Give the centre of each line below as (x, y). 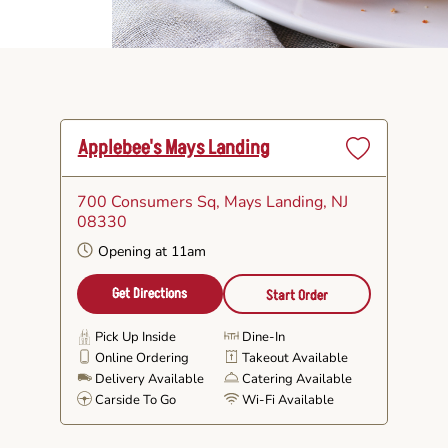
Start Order (297, 295)
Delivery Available (149, 379)
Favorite (370, 209)
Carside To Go (135, 400)
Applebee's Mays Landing (173, 148)
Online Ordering (141, 358)
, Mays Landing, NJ (281, 202)
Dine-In (263, 337)
